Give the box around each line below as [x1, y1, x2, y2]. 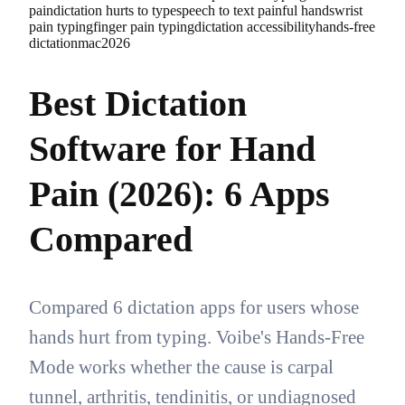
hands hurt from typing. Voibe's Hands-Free [29, 326, 364, 348]
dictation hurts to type [53, 3, 176, 18]
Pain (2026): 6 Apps [29, 174, 330, 215]
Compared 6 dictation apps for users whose [29, 297, 359, 318]
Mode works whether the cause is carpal [29, 356, 334, 378]
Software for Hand [29, 128, 316, 170]
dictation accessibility [194, 19, 316, 34]
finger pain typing [93, 19, 194, 34]
